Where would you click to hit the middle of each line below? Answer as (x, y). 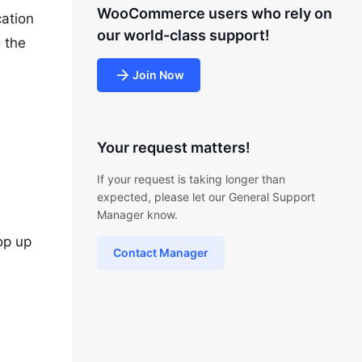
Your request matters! (173, 147)
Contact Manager (160, 253)
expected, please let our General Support (206, 197)
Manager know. (137, 215)
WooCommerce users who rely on (214, 13)
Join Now (158, 75)
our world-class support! (183, 35)
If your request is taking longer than (191, 179)
